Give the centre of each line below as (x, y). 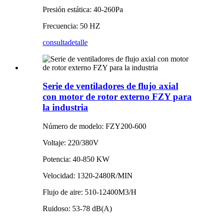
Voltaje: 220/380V (71, 143)
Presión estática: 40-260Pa (83, 9)
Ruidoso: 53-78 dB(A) (77, 209)
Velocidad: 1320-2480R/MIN (88, 176)
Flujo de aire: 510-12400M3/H (90, 192)
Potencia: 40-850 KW (76, 159)
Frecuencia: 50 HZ (71, 26)
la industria (65, 108)
